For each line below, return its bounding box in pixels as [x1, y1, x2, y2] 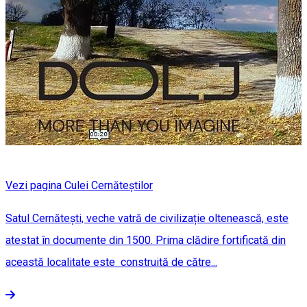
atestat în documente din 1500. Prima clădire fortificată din [5, 233, 286, 247]
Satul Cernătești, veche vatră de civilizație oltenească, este [5, 211, 288, 225]
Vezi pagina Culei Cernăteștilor [5, 178, 153, 192]
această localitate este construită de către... [5, 255, 217, 269]
